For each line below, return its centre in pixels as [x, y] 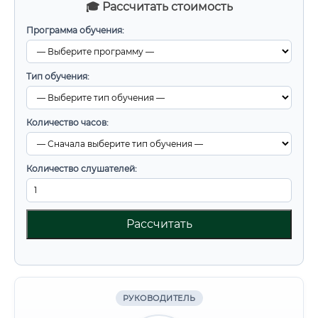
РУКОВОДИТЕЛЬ [159, 298]
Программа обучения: [75, 30]
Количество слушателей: [82, 169]
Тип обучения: [58, 76]
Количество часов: [67, 122]
